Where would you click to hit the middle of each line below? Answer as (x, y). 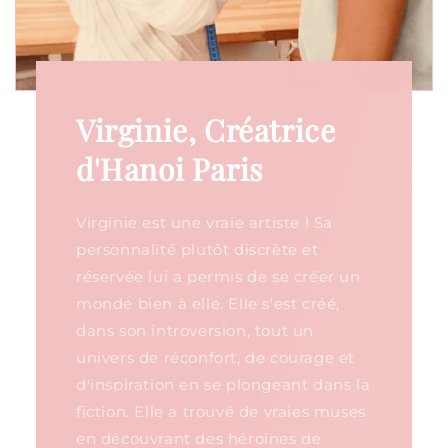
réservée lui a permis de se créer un (218, 276)
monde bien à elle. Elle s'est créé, (207, 303)
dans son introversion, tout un (194, 330)
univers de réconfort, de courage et (215, 357)
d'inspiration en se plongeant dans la (223, 384)
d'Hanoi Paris (169, 168)
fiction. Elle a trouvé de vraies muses (220, 411)
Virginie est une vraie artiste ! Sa (204, 222)
